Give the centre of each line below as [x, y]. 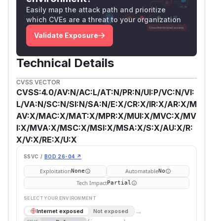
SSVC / [33, 156]
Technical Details [65, 63]
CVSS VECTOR [38, 82]
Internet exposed [60, 211]
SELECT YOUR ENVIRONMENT [60, 198]
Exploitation [55, 171]
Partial [119, 183]
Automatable [142, 171]
